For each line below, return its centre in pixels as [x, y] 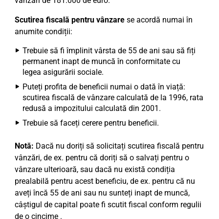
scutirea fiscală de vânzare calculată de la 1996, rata [113, 98]
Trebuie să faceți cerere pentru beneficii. [91, 123]
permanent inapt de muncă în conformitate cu [101, 61]
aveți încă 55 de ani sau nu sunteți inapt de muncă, [102, 193]
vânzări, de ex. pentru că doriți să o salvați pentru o [102, 158]
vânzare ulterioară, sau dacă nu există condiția [95, 169]
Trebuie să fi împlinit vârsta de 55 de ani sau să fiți [109, 51]
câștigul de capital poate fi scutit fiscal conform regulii [108, 205]
